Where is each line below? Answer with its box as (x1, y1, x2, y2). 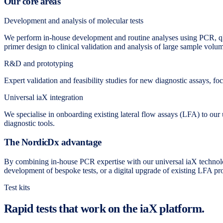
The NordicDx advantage (4, 137, 102, 148)
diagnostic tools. (4, 118, 55, 127)
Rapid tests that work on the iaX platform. (4, 202, 205, 216)
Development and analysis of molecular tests (4, 16, 143, 25)
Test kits (4, 183, 30, 192)
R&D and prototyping (4, 59, 73, 68)
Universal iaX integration (4, 93, 83, 102)
